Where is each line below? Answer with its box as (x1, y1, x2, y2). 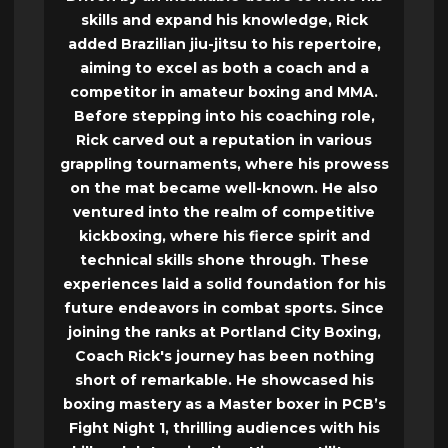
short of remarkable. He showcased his (74, 371, 374, 390)
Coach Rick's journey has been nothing (74, 347, 374, 366)
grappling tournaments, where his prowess (59, 155, 389, 174)
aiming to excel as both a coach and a (79, 59, 369, 78)
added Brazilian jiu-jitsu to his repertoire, (67, 35, 381, 54)
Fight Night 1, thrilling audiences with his (68, 419, 380, 438)
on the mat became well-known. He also (70, 179, 378, 198)
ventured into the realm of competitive (73, 203, 375, 222)
